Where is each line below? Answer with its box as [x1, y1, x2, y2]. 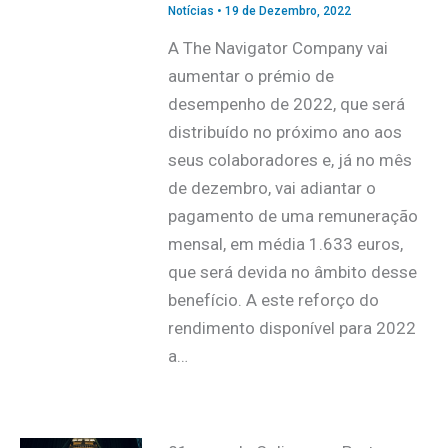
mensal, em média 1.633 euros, [167, 234, 403, 255]
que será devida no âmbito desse [167, 262, 417, 283]
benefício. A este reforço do [167, 290, 379, 311]
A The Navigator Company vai [167, 38, 388, 59]
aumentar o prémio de [167, 66, 334, 87]
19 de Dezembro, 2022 [224, 3, 351, 18]
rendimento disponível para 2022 [167, 318, 416, 339]
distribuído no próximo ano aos [167, 122, 402, 143]
